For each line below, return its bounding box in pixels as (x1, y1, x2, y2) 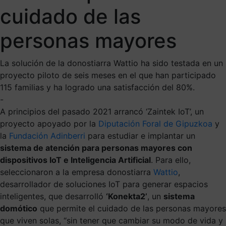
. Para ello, (151, 154, 191, 165)
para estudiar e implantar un (85, 130, 195, 141)
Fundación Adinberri (9, 130, 85, 141)
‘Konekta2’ (106, 191, 147, 201)
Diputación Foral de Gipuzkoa (98, 118, 212, 129)
